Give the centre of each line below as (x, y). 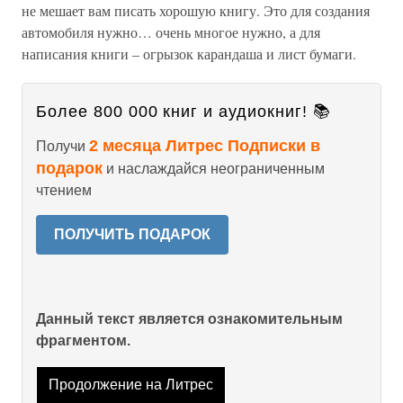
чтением (64, 190)
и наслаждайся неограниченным (214, 169)
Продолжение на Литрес (130, 385)
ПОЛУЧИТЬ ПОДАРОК (132, 234)
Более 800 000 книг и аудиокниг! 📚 (184, 112)
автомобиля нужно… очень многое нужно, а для (171, 32)
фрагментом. (83, 340)
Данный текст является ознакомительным (189, 319)
